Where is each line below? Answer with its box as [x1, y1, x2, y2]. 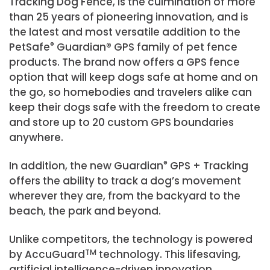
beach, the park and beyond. [9, 204, 161, 219]
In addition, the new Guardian [9, 159, 163, 174]
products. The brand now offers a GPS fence [9, 55, 240, 70]
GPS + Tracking [168, 159, 248, 174]
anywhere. [9, 130, 63, 145]
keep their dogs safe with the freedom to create [9, 100, 260, 115]
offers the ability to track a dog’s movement [9, 174, 241, 189]
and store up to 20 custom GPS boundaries [9, 115, 234, 130]
